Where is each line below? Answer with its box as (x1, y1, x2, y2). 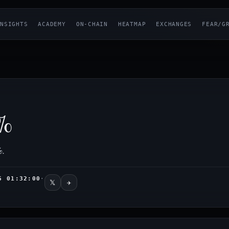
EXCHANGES (156, 20, 192, 28)
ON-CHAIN (76, 20, 108, 28)
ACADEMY (38, 20, 66, 28)
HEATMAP (118, 20, 146, 28)
